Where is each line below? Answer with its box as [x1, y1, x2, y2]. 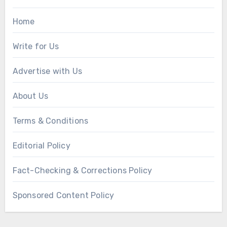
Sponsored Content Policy [12, 191, 115, 201]
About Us [12, 91, 49, 101]
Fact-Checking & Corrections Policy [12, 166, 153, 176]
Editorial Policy [12, 141, 70, 151]
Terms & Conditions [12, 116, 89, 126]
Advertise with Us [12, 66, 82, 77]
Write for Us [12, 42, 59, 52]
